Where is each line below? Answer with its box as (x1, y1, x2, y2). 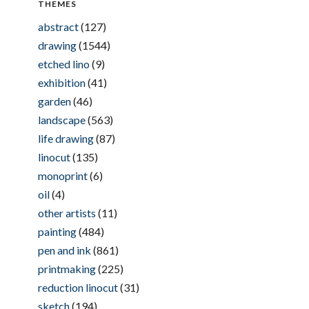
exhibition (37, 75, 86, 89)
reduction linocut (37, 280, 118, 294)
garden (37, 94, 71, 108)
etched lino (37, 57, 90, 70)
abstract (37, 19, 79, 33)
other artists (37, 206, 96, 219)
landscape (37, 112, 86, 126)
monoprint (37, 168, 88, 182)
